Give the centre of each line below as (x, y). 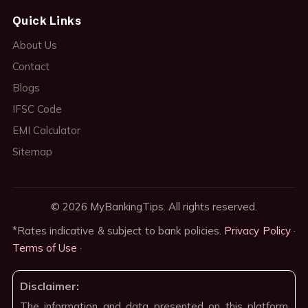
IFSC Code (37, 109)
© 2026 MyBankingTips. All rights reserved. (154, 207)
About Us (34, 45)
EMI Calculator (46, 131)
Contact (31, 67)
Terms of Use (44, 248)
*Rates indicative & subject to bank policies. (118, 231)
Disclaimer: (49, 286)
